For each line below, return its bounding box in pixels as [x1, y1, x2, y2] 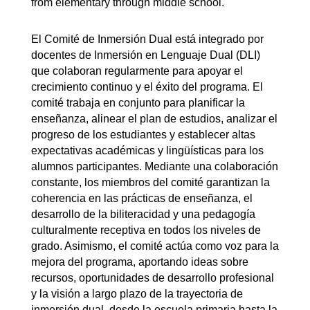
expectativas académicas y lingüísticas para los [31, 145, 264, 156]
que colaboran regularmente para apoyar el [31, 65, 243, 77]
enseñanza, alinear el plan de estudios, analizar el [31, 113, 277, 125]
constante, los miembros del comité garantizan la [31, 176, 270, 188]
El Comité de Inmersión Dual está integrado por [31, 33, 264, 45]
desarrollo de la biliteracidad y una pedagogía [31, 208, 255, 220]
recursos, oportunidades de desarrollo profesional [31, 272, 274, 284]
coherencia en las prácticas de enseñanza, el [31, 192, 253, 204]
